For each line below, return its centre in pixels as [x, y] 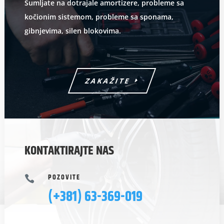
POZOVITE [64, 178]
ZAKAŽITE [108, 81]
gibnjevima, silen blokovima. [72, 31]
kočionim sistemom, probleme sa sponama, [99, 17]
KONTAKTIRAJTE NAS [69, 151]
